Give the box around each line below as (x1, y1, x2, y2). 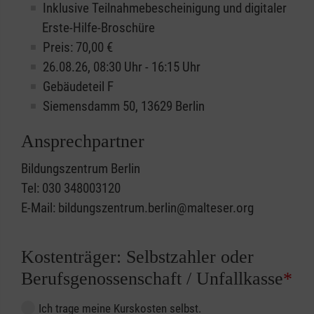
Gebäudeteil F (43, 78, 114, 95)
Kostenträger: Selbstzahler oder (21, 247, 254, 268)
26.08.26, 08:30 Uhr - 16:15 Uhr (43, 59, 200, 76)
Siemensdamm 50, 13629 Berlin (43, 98, 205, 115)
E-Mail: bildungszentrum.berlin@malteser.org (21, 200, 254, 217)
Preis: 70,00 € (43, 39, 113, 56)
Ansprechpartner (21, 131, 144, 152)
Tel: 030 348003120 (21, 180, 121, 197)
